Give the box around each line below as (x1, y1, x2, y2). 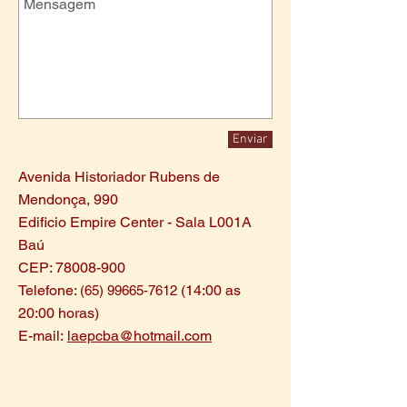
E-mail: (18, 327, 67, 344)
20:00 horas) (18, 304, 99, 322)
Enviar (233, 132, 268, 147)
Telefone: (18, 282, 80, 299)
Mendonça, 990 (18, 191, 118, 208)
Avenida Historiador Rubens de (18, 168, 220, 185)
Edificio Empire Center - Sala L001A (18, 213, 252, 231)
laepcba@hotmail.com (67, 327, 212, 344)
